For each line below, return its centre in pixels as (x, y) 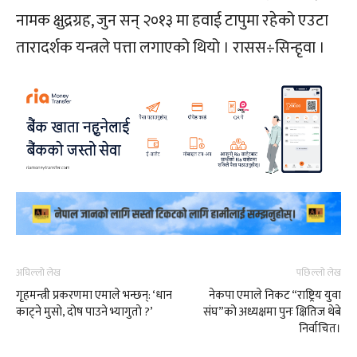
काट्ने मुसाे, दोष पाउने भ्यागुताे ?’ (84, 312)
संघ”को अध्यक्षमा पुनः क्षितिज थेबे (272, 312)
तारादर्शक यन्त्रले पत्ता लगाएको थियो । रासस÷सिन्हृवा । (171, 47)
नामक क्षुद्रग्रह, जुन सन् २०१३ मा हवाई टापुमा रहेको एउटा (172, 20)
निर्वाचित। (320, 328)
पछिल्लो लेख (319, 272)
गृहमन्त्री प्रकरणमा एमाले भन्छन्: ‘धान (94, 295)
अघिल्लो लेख (38, 272)
